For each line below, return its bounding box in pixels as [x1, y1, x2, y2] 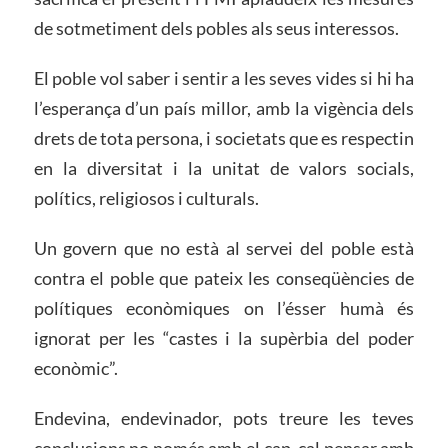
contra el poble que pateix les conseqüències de [33, 266, 415, 289]
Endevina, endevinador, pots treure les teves [33, 406, 415, 429]
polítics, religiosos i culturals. [33, 187, 259, 209]
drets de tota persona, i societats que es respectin [33, 127, 415, 149]
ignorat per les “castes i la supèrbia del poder [33, 326, 415, 349]
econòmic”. [33, 356, 118, 379]
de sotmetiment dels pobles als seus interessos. [33, 17, 399, 40]
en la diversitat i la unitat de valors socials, [33, 157, 415, 179]
